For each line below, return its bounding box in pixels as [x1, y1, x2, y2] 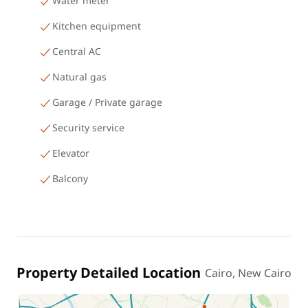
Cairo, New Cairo [205, 262, 291, 285]
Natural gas [52, 67, 107, 87]
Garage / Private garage [52, 93, 162, 113]
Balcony [52, 169, 88, 189]
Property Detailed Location [16, 259, 201, 288]
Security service [52, 118, 124, 138]
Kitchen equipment [52, 16, 141, 36]
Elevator [52, 144, 89, 164]
